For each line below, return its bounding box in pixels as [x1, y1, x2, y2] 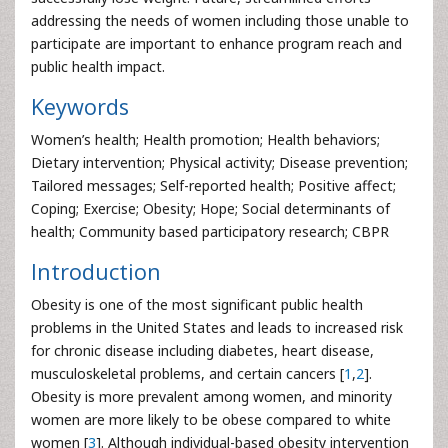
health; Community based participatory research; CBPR [31, 222, 389, 241]
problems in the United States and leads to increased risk [31, 318, 403, 337]
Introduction [31, 257, 161, 286]
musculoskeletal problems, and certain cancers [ [31, 364, 344, 383]
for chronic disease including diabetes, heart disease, [31, 341, 374, 360]
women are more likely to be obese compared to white [31, 410, 391, 429]
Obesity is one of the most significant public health [31, 295, 363, 314]
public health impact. [31, 57, 165, 76]
